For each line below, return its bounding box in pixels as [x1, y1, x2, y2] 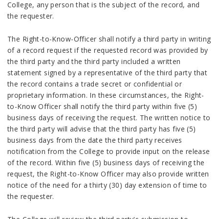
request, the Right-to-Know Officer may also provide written [7, 169, 209, 178]
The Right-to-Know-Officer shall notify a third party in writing [7, 34, 211, 44]
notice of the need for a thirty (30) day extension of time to [7, 180, 207, 190]
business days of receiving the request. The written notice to [7, 113, 211, 122]
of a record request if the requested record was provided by [7, 45, 208, 55]
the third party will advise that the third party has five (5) [7, 124, 196, 133]
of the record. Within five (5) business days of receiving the [7, 158, 205, 167]
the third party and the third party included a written [7, 57, 181, 66]
